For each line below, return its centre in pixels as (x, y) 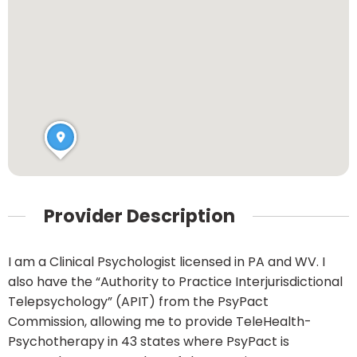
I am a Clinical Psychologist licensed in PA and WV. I (167, 262)
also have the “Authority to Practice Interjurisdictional (175, 282)
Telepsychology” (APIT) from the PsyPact (138, 302)
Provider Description (139, 216)
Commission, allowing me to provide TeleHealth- (160, 322)
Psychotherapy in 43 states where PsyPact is (149, 342)
